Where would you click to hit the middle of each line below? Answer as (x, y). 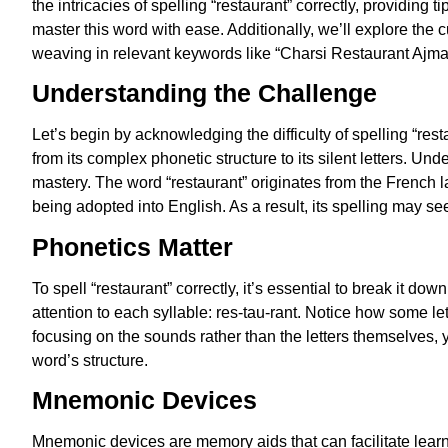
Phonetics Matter (132, 246)
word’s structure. (90, 360)
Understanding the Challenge (204, 93)
